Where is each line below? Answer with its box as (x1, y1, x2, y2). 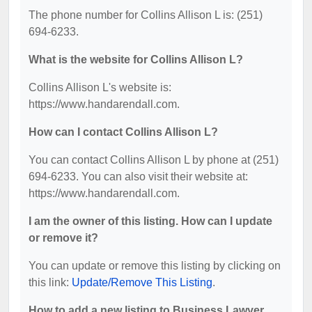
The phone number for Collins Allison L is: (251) (29, 8, 263, 21)
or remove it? (29, 231, 98, 244)
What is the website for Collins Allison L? (29, 53, 243, 65)
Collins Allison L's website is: (29, 81, 171, 93)
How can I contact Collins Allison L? (29, 125, 218, 138)
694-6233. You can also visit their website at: (29, 170, 248, 182)
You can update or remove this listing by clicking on (29, 259, 281, 272)
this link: (29, 276, 72, 288)
